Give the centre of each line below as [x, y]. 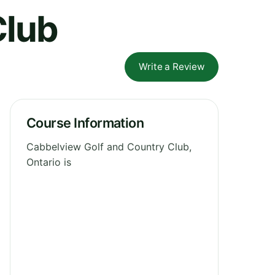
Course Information [85, 122]
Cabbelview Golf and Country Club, [109, 146]
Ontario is [49, 162]
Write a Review [172, 66]
